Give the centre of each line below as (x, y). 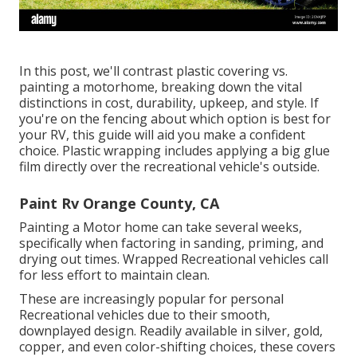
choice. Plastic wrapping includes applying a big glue (175, 151)
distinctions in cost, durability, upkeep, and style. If (169, 103)
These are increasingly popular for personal (151, 299)
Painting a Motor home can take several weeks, (161, 228)
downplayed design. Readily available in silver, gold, (171, 331)
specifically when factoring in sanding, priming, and (171, 243)
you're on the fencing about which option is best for (175, 119)
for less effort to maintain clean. (114, 275)
